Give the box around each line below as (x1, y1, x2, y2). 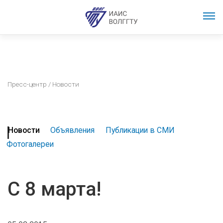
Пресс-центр (7, 80, 47, 88)
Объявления (50, 125, 95, 135)
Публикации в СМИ (105, 125, 175, 135)
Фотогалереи (6, 139, 54, 149)
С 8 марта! (7, 178, 101, 201)
